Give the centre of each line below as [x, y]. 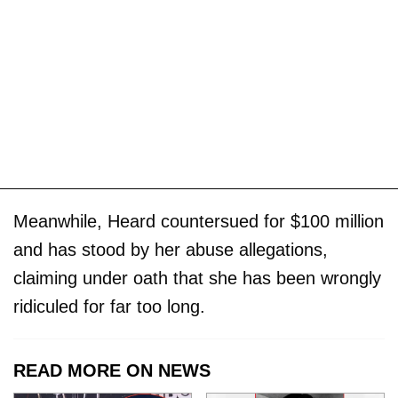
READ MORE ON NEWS [112, 371]
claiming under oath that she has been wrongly [197, 279]
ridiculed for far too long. [109, 307]
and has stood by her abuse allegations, [171, 250]
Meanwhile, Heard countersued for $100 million [199, 222]
